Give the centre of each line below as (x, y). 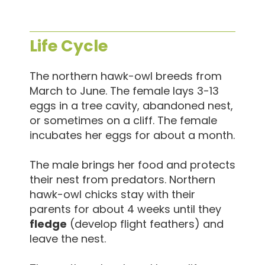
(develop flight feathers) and (145, 224)
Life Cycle (69, 46)
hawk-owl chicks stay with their (112, 194)
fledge (48, 224)
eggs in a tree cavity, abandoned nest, (131, 105)
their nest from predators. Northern (122, 179)
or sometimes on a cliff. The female (123, 120)
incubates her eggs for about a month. (132, 135)
